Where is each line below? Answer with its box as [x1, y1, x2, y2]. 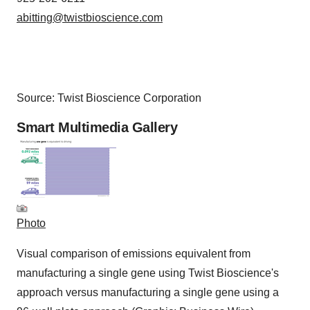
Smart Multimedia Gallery [17, 120, 177, 136]
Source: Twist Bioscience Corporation [17, 92, 201, 104]
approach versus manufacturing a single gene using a [17, 286, 279, 299]
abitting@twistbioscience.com [17, 12, 163, 24]
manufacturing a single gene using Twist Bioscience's [17, 267, 279, 280]
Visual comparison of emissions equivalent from [17, 248, 250, 260]
